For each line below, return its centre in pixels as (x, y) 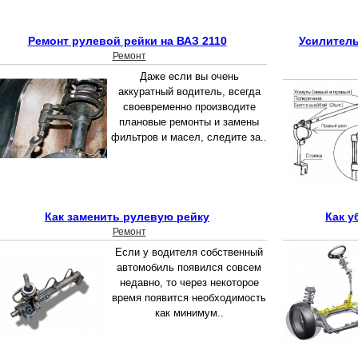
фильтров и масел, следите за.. (189, 137)
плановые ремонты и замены (189, 122)
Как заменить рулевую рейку (127, 217)
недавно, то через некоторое (189, 283)
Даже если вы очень (189, 77)
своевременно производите (189, 107)
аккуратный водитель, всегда (189, 92)
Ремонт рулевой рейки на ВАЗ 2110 (127, 41)
